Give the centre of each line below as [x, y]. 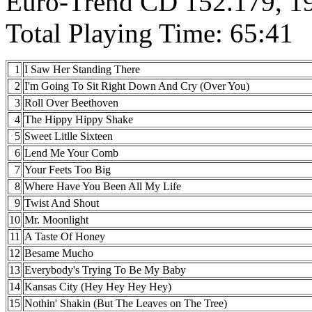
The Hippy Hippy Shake [79, 120]
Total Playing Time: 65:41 [149, 33]
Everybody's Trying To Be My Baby [105, 270]
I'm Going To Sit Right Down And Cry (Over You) [137, 86]
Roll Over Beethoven [71, 103]
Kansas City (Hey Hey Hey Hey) [98, 287]
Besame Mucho [59, 253]
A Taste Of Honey [65, 237]
